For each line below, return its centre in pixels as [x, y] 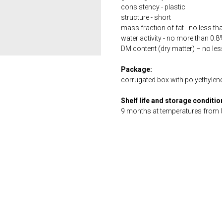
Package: [137, 69]
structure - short [146, 17]
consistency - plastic [153, 7]
